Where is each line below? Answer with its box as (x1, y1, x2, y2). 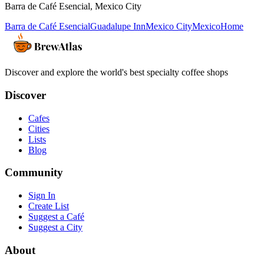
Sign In (28, 190, 55, 200)
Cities (28, 123, 49, 134)
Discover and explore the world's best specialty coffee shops (5, 67, 228, 78)
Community (5, 166, 63, 179)
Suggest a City (28, 222, 82, 232)
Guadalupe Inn (90, 21, 146, 32)
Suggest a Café (28, 212, 84, 222)
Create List (28, 201, 69, 211)
